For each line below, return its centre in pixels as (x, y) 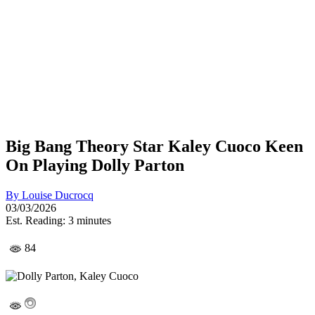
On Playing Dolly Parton (95, 165)
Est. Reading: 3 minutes (58, 220)
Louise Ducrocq (58, 195)
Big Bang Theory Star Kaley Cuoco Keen (154, 146)
